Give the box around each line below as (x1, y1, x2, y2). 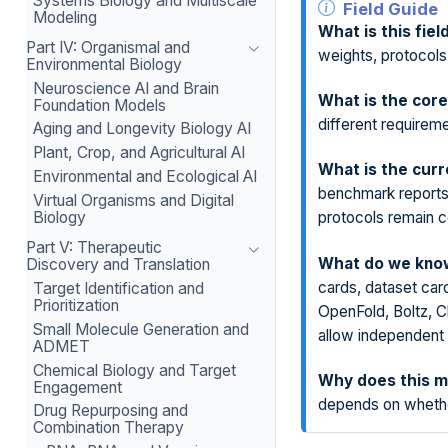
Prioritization (33, 295, 120, 315)
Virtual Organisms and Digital (33, 190, 235, 210)
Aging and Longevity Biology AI (33, 119, 252, 139)
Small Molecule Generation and (33, 319, 250, 339)
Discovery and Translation (25, 255, 210, 275)
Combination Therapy (33, 418, 185, 438)
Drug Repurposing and (33, 401, 189, 421)
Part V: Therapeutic (25, 238, 162, 258)
